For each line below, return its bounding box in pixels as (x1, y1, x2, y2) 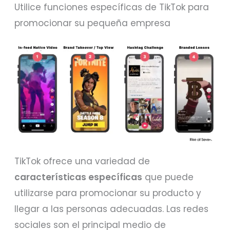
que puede (142, 171, 194, 184)
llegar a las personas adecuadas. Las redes (14, 203, 209, 216)
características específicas (14, 171, 143, 184)
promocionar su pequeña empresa (14, 16, 171, 29)
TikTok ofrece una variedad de (14, 155, 150, 168)
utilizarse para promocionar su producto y (14, 187, 202, 200)
